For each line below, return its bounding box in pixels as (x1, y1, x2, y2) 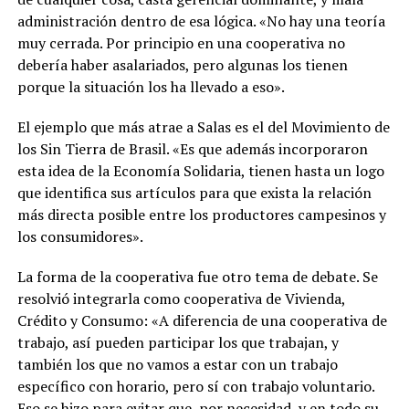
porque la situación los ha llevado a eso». (16, 76, 285, 97)
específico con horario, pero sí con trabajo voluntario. (16, 375, 374, 396)
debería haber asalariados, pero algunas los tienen (16, 54, 348, 75)
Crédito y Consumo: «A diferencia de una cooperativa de (16, 309, 387, 330)
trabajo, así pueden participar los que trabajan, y (16, 331, 339, 352)
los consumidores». (16, 225, 143, 246)
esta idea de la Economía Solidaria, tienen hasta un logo (16, 160, 384, 181)
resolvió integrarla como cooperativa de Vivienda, (16, 288, 345, 309)
